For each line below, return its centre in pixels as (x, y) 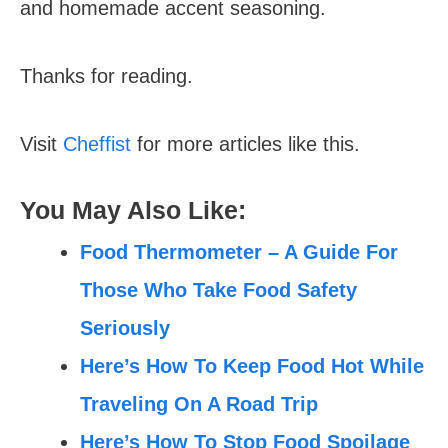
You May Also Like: (133, 210)
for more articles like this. (248, 144)
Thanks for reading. (106, 76)
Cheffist (100, 144)
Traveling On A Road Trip (199, 404)
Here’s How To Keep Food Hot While (252, 366)
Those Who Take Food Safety (218, 290)
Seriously (125, 328)
